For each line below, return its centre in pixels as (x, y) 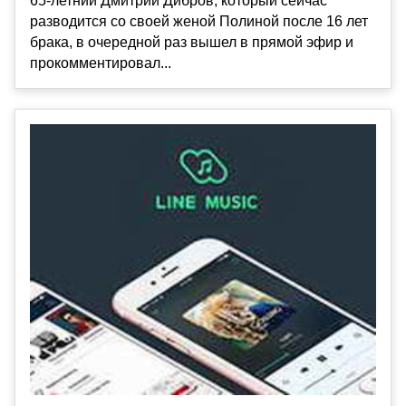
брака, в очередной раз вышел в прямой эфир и (192, 42)
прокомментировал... (101, 63)
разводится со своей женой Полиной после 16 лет (199, 21)
